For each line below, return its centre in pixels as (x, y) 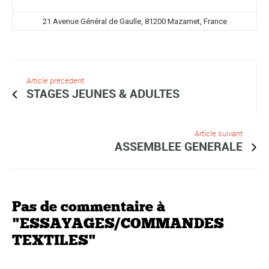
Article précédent (55, 80)
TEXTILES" (54, 240)
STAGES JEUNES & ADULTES (103, 93)
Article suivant (219, 133)
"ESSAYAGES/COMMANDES (118, 223)
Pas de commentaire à (89, 206)
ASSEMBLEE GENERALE (179, 146)
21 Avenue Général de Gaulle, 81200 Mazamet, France (134, 21)
